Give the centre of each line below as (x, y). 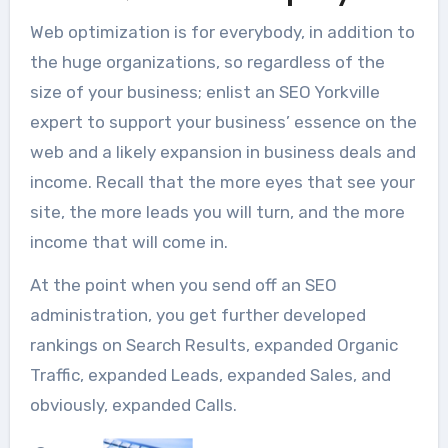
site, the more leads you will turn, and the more (217, 212)
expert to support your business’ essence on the (223, 122)
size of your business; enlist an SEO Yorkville (204, 92)
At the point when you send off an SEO (183, 285)
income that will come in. (128, 242)
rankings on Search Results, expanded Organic (213, 345)
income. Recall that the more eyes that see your (222, 182)
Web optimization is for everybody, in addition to (222, 32)
